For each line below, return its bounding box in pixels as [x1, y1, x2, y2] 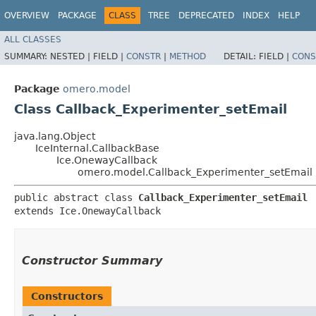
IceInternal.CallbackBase [35, 142, 159, 154]
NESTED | [50, 51, 93, 61]
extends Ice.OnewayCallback [14, 205, 161, 217]
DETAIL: [224, 51, 259, 61]
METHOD [169, 51, 206, 61]
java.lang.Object [14, 130, 95, 142]
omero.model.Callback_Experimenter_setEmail [78, 166, 312, 178]
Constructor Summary [22, 253, 162, 267]
